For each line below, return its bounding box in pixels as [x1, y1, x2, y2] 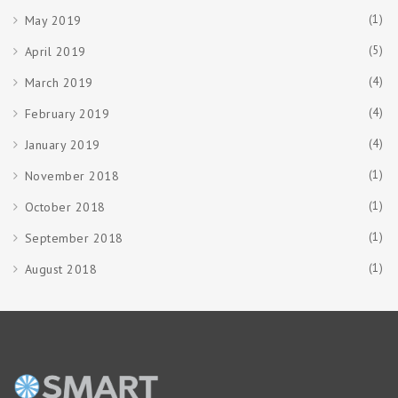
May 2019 [24, 12, 82, 28]
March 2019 [24, 74, 93, 91]
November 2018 [24, 167, 119, 184]
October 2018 [24, 198, 106, 215]
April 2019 [24, 43, 86, 60]
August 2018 [24, 260, 97, 277]
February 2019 [24, 105, 109, 122]
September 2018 [24, 229, 123, 246]
